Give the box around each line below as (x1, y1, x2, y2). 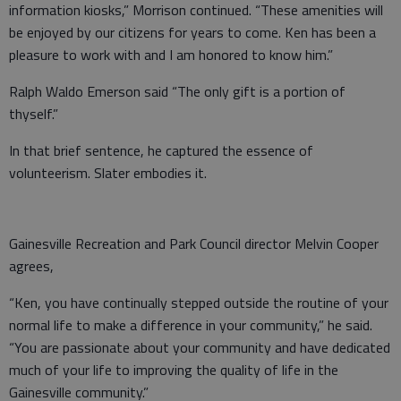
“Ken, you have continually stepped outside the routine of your (9, 291, 388, 313)
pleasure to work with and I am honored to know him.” (9, 43, 333, 65)
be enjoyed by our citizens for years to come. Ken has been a (9, 21, 376, 43)
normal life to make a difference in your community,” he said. (9, 313, 372, 336)
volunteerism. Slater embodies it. (9, 161, 207, 183)
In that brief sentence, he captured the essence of (9, 139, 313, 161)
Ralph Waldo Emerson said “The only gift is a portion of (9, 80, 346, 102)
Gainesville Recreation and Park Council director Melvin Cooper (9, 232, 379, 254)
